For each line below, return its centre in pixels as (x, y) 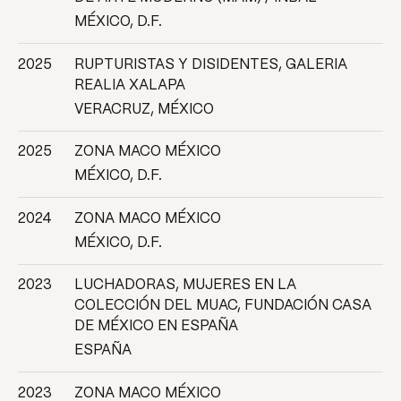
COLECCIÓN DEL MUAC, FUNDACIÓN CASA (222, 306)
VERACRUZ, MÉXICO (144, 109)
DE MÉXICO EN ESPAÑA (156, 327)
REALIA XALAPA (129, 85)
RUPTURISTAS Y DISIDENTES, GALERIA (210, 64)
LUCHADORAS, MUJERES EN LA (185, 286)
